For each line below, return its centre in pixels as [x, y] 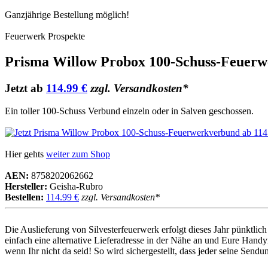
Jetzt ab [25, 88]
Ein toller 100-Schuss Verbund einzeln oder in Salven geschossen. [129, 111]
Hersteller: [26, 187]
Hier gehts [25, 154]
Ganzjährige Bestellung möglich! [67, 14]
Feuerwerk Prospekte [45, 36]
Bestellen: [24, 197]
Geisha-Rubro [75, 187]
